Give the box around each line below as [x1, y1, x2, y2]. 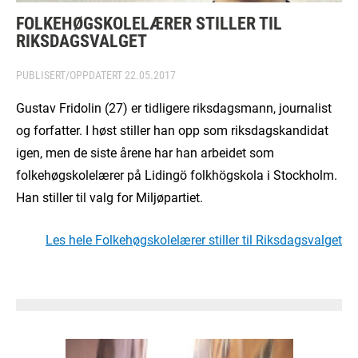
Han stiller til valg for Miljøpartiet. [16, 188, 203, 205]
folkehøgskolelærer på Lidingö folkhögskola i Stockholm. [16, 165, 337, 183]
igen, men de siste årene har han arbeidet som [16, 143, 274, 161]
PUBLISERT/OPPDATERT [16, 66, 125, 82]
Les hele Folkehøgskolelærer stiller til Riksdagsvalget [46, 230, 342, 248]
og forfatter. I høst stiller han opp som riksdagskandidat [16, 121, 328, 138]
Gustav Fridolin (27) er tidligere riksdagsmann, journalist [16, 98, 332, 116]
